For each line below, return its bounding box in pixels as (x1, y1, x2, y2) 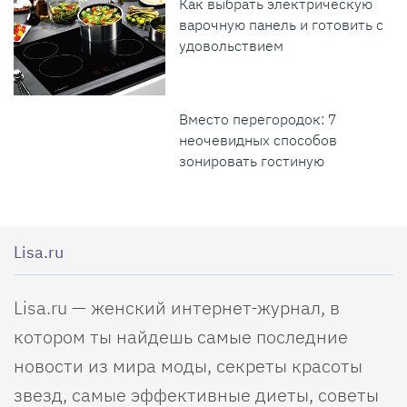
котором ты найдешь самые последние (14, 323, 348, 349)
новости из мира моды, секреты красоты (14, 352, 362, 378)
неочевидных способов (179, 130, 338, 149)
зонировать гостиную (179, 151, 325, 170)
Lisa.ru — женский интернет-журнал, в (14, 294, 340, 320)
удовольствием (179, 36, 284, 55)
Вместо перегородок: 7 (179, 109, 338, 128)
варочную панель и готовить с (179, 15, 384, 35)
